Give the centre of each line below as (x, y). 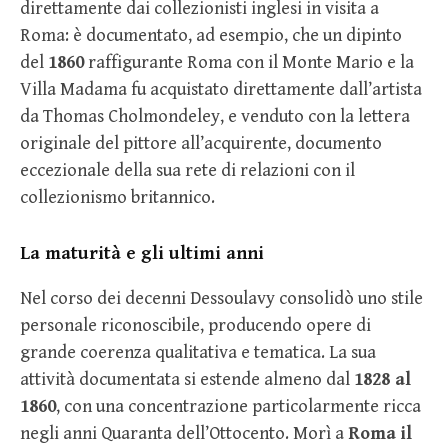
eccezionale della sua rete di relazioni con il (187, 171)
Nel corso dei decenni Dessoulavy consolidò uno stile (221, 299)
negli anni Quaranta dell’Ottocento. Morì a (184, 434)
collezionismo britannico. (117, 198)
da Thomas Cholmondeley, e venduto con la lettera (215, 117)
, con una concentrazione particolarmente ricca (238, 407)
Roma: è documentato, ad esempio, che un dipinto (211, 36)
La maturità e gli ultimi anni (142, 253)
